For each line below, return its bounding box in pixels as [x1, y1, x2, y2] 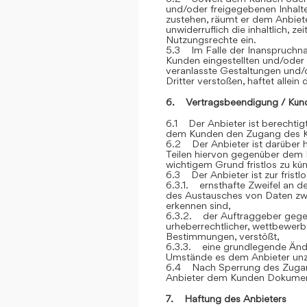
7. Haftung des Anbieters [166, 293, 286, 304]
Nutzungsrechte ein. [166, 34, 256, 45]
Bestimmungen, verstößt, [166, 230, 280, 242]
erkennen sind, [166, 199, 231, 211]
